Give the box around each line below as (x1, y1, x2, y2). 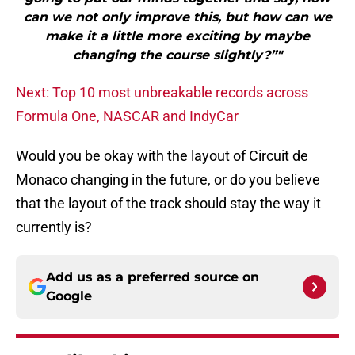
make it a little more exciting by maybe (45, 29, 310, 44)
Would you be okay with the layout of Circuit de (16, 147, 308, 165)
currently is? (16, 219, 92, 236)
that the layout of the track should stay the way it (16, 195, 321, 212)
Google (46, 288, 92, 304)
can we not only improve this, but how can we (23, 10, 332, 25)
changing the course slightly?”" (73, 48, 282, 63)
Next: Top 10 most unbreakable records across (16, 84, 308, 101)
